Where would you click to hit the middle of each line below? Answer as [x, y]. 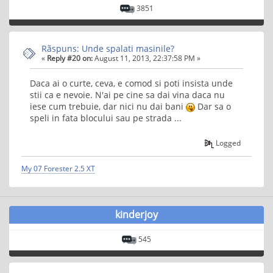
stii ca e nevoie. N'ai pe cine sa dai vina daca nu [127, 95]
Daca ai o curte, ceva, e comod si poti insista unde [131, 83]
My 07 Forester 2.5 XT [58, 168]
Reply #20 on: [70, 58]
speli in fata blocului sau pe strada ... [106, 118]
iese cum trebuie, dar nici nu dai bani [108, 107]
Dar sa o [213, 107]
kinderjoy [136, 215]
